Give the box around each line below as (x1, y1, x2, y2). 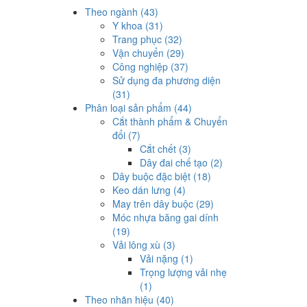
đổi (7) (112, 128, 140, 142)
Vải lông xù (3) (112, 238, 175, 251)
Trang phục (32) (112, 32, 182, 46)
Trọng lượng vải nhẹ (139, 265, 227, 279)
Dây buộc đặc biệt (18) (112, 169, 211, 183)
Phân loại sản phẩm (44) (84, 101, 192, 114)
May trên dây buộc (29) (112, 197, 214, 210)
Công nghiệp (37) (112, 60, 188, 73)
